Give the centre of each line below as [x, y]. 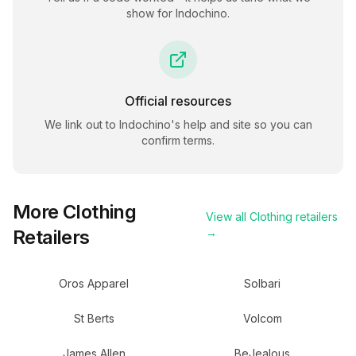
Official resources [178, 101]
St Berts [94, 318]
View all [227, 217]
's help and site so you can [241, 124]
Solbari [262, 283]
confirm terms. [178, 140]
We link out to [81, 124]
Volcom [262, 318]
